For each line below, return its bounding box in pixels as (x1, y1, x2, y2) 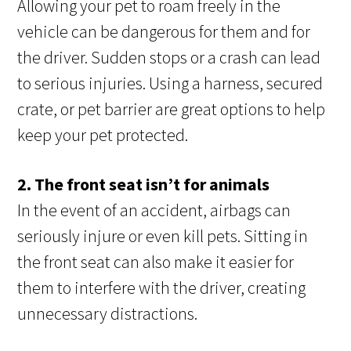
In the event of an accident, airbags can (17, 199, 291, 222)
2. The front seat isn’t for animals (17, 173, 270, 196)
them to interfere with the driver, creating (17, 277, 306, 299)
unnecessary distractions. (17, 302, 198, 325)
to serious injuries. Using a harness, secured (17, 72, 324, 95)
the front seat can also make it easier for (17, 251, 295, 273)
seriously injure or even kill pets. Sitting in (17, 225, 309, 248)
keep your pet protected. (17, 124, 189, 147)
